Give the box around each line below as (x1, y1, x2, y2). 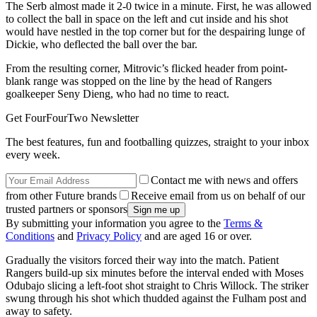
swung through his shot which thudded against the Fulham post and (6, 292, 306, 304)
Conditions (6, 229, 54, 242)
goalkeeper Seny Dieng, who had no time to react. (6, 87, 229, 100)
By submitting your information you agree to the (6, 217, 224, 229)
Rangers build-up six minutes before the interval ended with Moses (6, 266, 304, 279)
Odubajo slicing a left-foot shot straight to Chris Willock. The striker (6, 279, 309, 292)
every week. (6, 148, 60, 161)
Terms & (224, 217, 263, 229)
